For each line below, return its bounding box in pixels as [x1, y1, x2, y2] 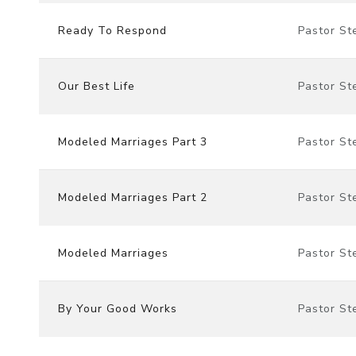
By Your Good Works [58, 300, 177, 316]
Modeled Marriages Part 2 [58, 189, 207, 205]
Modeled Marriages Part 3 [58, 133, 207, 149]
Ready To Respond [58, 22, 167, 38]
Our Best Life [58, 78, 135, 94]
